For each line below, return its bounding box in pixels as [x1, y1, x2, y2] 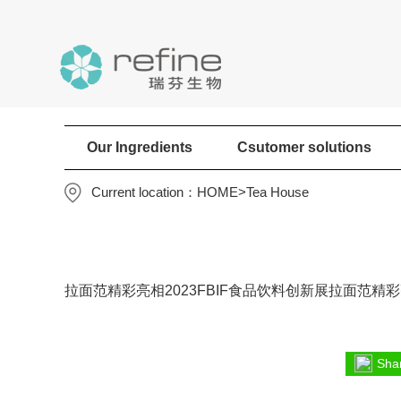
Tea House [246, 184, 309, 200]
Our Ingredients [87, 140, 192, 155]
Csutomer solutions [237, 140, 371, 155]
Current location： [91, 184, 197, 200]
